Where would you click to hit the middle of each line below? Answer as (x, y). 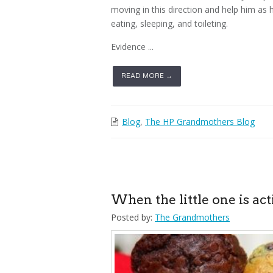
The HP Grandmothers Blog (200, 122)
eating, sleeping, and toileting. (169, 23)
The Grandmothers (192, 217)
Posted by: (132, 217)
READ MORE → (147, 76)
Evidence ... (132, 47)
